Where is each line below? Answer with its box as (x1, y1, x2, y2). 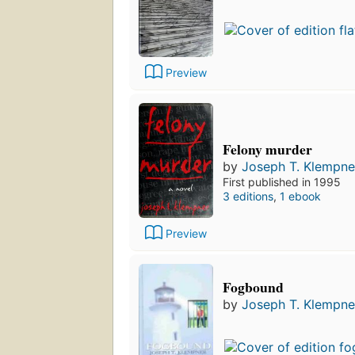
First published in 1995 (223, 174, 341, 189)
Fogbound (223, 276, 284, 297)
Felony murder (223, 138, 312, 159)
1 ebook (280, 189, 321, 203)
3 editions (223, 189, 273, 203)
